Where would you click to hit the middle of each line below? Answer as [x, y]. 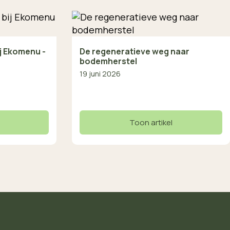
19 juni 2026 [100, 74]
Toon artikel [151, 123]
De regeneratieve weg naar [134, 52]
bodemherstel [108, 61]
